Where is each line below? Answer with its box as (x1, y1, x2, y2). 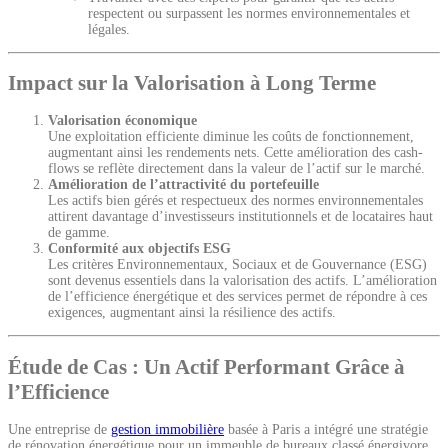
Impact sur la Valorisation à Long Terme (8, 70, 376, 95)
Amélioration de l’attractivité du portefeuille (48, 177, 319, 193)
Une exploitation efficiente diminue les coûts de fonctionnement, (48, 129, 414, 145)
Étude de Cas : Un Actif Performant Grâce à (8, 354, 405, 379)
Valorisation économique (48, 113, 197, 129)
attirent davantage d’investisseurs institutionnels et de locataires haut (48, 209, 433, 225)
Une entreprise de (8, 422, 111, 438)
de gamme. (48, 225, 110, 241)
